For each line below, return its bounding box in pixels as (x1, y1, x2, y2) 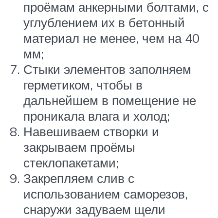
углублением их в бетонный (23, 14, 185, 30)
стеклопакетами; (23, 154, 119, 170)
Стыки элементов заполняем (23, 61, 191, 77)
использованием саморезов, (23, 185, 188, 201)
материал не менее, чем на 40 (23, 30, 200, 46)
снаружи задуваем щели (23, 201, 165, 217)
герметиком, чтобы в (23, 76, 143, 92)
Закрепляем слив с (23, 170, 134, 186)
